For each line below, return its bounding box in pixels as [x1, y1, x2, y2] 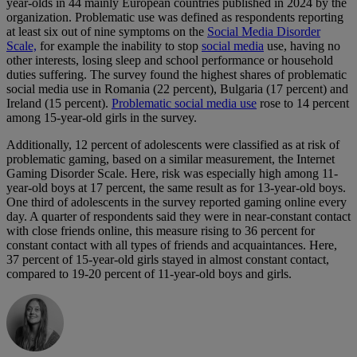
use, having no [264, 39, 340, 53]
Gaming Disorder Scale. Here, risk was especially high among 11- [6, 167, 338, 181]
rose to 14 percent [257, 96, 349, 111]
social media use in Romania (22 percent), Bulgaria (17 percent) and [6, 82, 348, 96]
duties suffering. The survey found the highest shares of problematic [6, 68, 347, 82]
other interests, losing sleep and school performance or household [6, 53, 333, 68]
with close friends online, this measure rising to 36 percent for [6, 224, 315, 238]
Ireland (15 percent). [6, 96, 112, 111]
